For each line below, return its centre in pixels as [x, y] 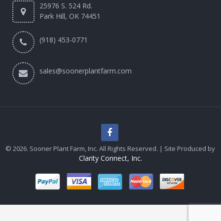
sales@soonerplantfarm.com [86, 71]
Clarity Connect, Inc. [110, 158]
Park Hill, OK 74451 [70, 16]
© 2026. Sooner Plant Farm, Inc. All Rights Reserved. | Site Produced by [110, 149]
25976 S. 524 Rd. [66, 6]
